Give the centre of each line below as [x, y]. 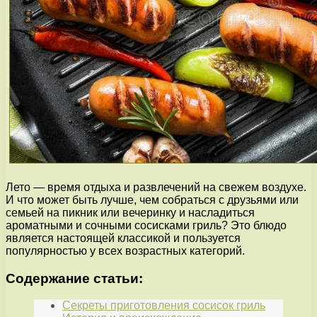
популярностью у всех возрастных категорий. [125, 250]
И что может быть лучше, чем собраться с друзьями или [152, 200]
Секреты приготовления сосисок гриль [164, 306]
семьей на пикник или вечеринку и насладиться [130, 212]
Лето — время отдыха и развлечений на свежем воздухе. [156, 187]
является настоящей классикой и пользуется [123, 238]
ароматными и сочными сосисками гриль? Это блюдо [146, 225]
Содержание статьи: [74, 278]
